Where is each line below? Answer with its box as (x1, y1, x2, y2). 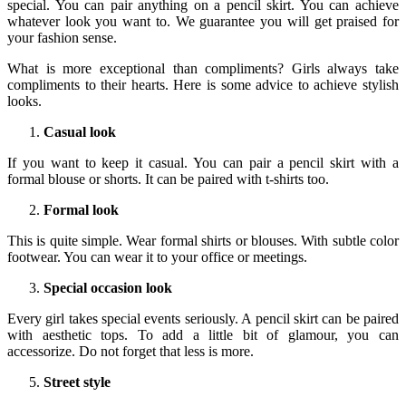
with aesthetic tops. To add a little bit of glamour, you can (7, 326, 399, 343)
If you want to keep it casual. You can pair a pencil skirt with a (7, 154, 399, 170)
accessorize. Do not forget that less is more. (7, 343, 254, 359)
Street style (43, 373, 114, 390)
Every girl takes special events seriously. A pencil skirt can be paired (7, 310, 399, 326)
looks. (7, 92, 42, 109)
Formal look (43, 201, 119, 217)
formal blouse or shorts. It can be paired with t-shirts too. (7, 170, 329, 187)
